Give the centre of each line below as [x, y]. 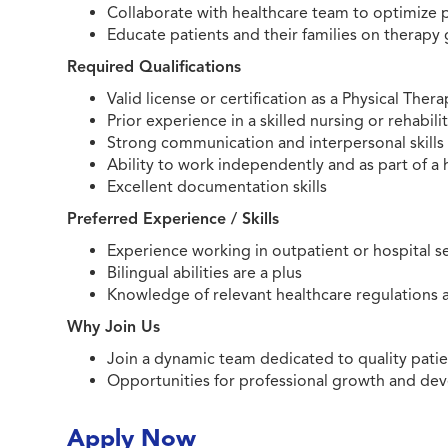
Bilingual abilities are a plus [205, 273]
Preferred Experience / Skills [173, 219]
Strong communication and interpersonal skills [276, 143]
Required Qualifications [154, 67]
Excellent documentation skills [217, 187]
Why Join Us [114, 327]
